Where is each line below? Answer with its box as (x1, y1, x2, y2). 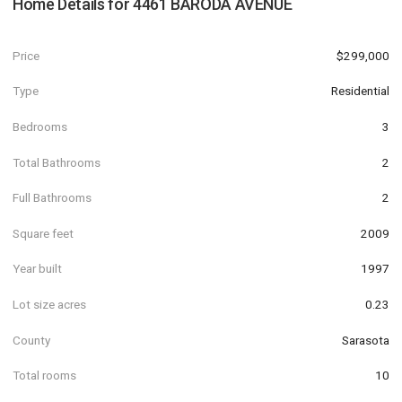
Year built (13, 261, 62, 276)
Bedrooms (13, 118, 67, 134)
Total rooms (13, 368, 76, 383)
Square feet (13, 225, 74, 240)
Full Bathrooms (13, 190, 92, 205)
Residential (331, 83, 389, 99)
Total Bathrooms (13, 154, 100, 170)
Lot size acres (13, 296, 86, 311)
